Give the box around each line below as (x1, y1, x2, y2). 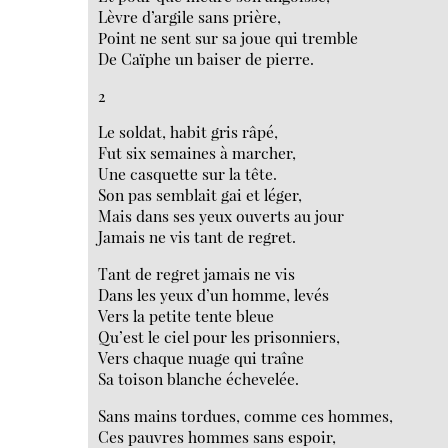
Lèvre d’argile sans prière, (98, 6, 282, 28)
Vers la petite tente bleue (98, 305, 275, 327)
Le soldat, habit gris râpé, (98, 121, 279, 143)
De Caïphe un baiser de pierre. (98, 48, 315, 70)
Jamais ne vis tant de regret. (98, 226, 297, 248)
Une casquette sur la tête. (98, 163, 278, 185)
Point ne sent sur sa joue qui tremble (98, 27, 359, 49)
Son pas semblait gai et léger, (98, 184, 303, 206)
